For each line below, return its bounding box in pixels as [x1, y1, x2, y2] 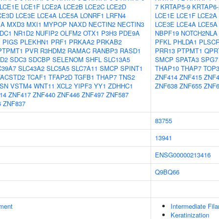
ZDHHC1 [108, 81, 133, 90]
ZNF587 [106, 90, 129, 99]
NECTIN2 [88, 20, 115, 29]
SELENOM [52, 55, 84, 64]
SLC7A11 [71, 64, 98, 73]
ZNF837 [3, 99, 25, 108]
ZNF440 [33, 90, 55, 99]
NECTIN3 [117, 20, 144, 29]
